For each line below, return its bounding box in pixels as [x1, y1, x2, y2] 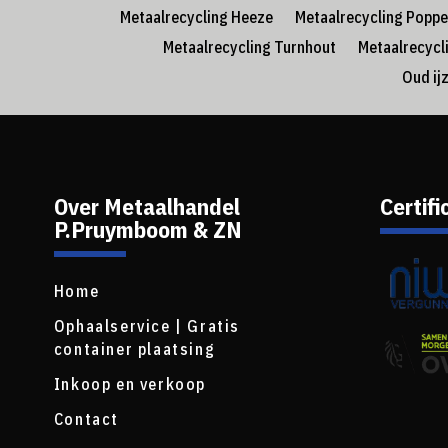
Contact [53, 409, 119, 430]
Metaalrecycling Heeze [120, 7, 273, 28]
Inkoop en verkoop [53, 374, 206, 395]
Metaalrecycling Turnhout [162, 37, 336, 58]
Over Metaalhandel [53, 191, 240, 222]
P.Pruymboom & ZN [53, 214, 242, 245]
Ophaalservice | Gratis [53, 316, 240, 337]
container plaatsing [53, 339, 216, 360]
